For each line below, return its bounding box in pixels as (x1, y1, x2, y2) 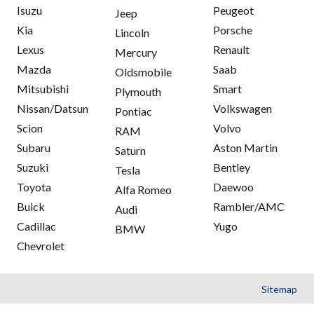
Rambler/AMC (213, 200, 285, 214)
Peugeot (213, 4, 254, 18)
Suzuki (17, 161, 48, 175)
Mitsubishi (17, 82, 69, 96)
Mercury (115, 46, 157, 60)
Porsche (213, 23, 252, 37)
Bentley (213, 161, 250, 175)
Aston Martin (213, 141, 278, 155)
